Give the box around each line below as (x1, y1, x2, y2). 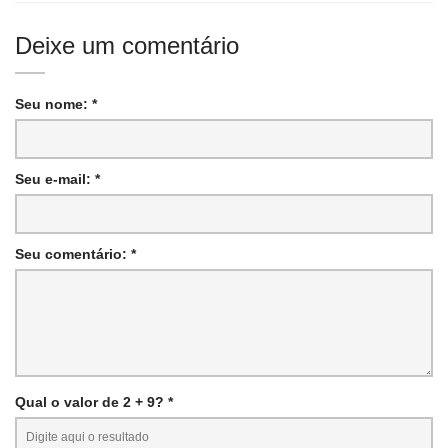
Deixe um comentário (15, 31, 239, 59)
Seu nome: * (15, 95, 97, 112)
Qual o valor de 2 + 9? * (15, 393, 173, 410)
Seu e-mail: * (15, 170, 100, 187)
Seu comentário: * (15, 245, 136, 262)
